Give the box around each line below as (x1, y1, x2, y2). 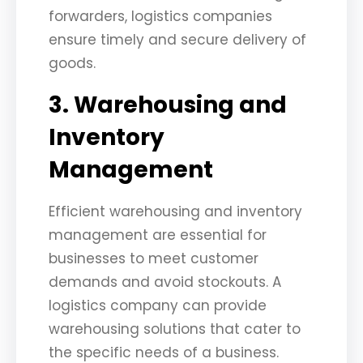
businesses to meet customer (49, 248, 258, 268)
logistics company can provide (49, 295, 267, 315)
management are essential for (49, 224, 267, 245)
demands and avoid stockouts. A (49, 271, 281, 292)
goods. (49, 53, 96, 73)
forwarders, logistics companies (49, 6, 272, 26)
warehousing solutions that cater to (49, 318, 301, 339)
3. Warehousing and (49, 88, 287, 121)
